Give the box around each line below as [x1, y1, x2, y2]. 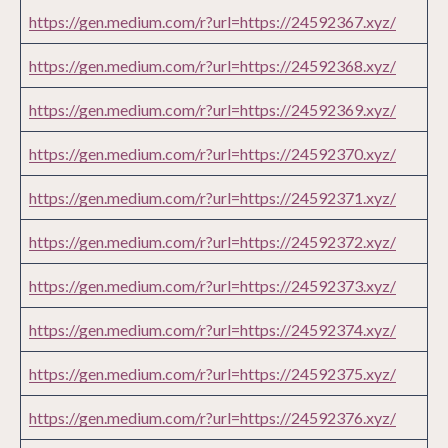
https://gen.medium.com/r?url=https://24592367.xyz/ [29, 12, 396, 32]
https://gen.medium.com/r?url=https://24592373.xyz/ [29, 276, 396, 296]
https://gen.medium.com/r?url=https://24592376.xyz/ [29, 408, 396, 428]
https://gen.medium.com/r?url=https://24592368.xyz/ [29, 56, 396, 76]
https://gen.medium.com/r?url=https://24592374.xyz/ [29, 320, 396, 340]
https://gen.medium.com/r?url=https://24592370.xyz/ [29, 144, 396, 164]
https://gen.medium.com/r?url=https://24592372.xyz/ [29, 232, 396, 252]
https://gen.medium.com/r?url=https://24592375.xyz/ [29, 364, 396, 384]
